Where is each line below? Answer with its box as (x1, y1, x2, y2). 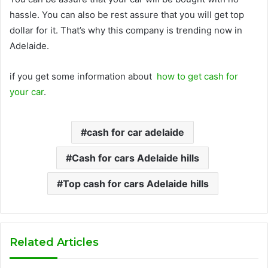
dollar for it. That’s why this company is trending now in (10, 24, 242, 36)
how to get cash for (154, 70, 238, 82)
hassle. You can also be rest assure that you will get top (10, 8, 244, 20)
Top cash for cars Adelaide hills (62, 177, 209, 190)
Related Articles (10, 235, 99, 249)
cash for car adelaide (87, 126, 184, 138)
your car (10, 86, 44, 98)
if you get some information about (10, 70, 154, 82)
